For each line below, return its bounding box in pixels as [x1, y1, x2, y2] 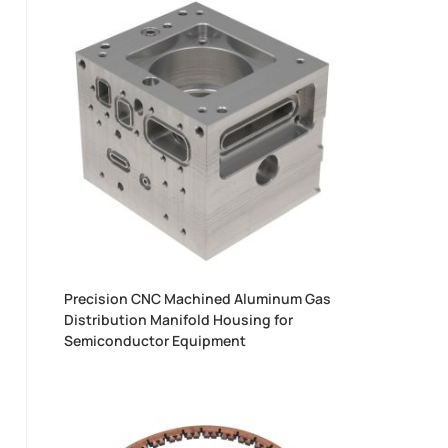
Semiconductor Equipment [64, 330, 247, 350]
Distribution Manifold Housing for [64, 309, 294, 329]
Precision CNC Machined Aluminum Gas [64, 288, 332, 308]
